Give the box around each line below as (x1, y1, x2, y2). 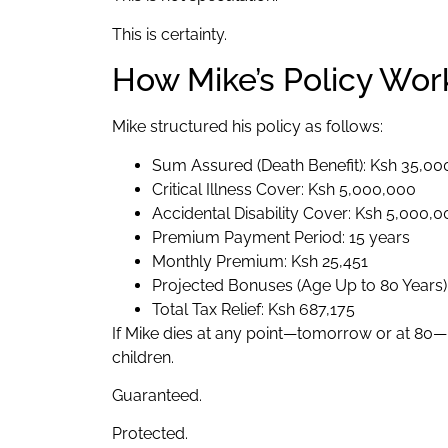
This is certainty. (112, 24, 227, 44)
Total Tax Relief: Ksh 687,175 (152, 299, 355, 319)
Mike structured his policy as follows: (112, 117, 383, 137)
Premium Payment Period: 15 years (152, 227, 410, 247)
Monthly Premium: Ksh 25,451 (152, 251, 368, 271)
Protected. (112, 424, 188, 444)
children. (112, 347, 174, 367)
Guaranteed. (112, 386, 202, 406)
